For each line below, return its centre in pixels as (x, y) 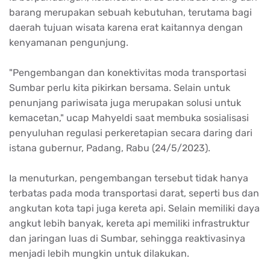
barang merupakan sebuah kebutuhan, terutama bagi (130, 12)
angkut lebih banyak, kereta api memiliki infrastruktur (129, 223)
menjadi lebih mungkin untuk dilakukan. (100, 253)
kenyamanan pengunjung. (69, 42)
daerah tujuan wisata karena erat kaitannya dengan (126, 27)
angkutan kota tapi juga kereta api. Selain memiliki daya (134, 208)
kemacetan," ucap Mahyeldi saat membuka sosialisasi (129, 118)
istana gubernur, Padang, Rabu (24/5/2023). (110, 148)
